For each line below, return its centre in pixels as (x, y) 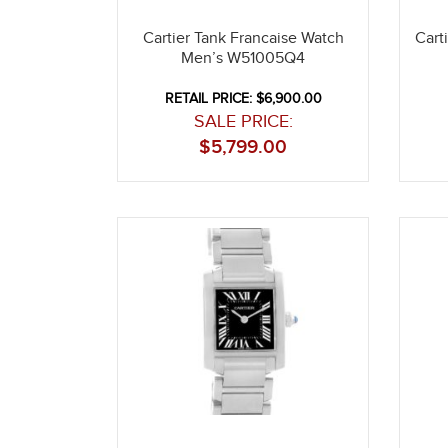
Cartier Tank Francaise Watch (243, 38)
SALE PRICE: (243, 121)
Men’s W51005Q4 (243, 58)
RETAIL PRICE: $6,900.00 (243, 98)
